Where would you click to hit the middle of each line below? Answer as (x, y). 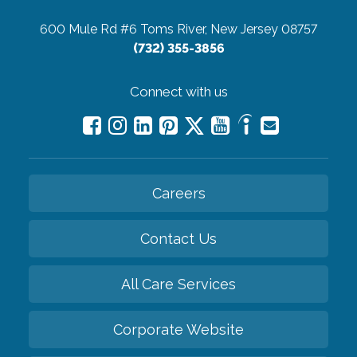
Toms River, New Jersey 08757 (229, 29)
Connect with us (178, 91)
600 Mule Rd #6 (88, 29)
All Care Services (178, 284)
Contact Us (178, 238)
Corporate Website (178, 329)
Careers (178, 193)
